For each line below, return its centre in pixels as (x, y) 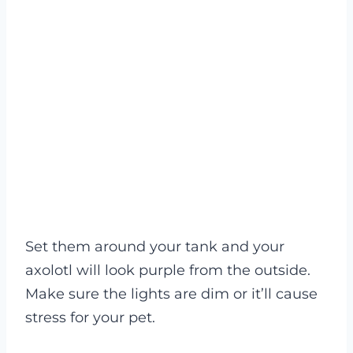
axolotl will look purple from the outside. (168, 270)
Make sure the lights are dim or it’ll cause (171, 294)
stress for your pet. (90, 317)
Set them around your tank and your (155, 246)
